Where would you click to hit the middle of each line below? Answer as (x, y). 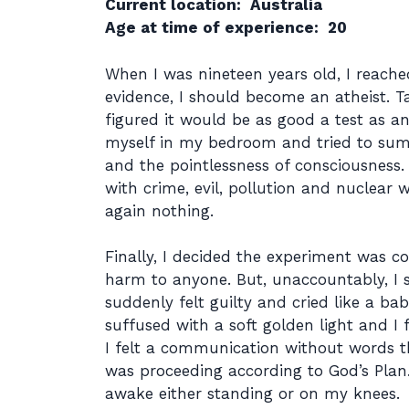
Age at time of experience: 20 (225, 27)
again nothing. (159, 210)
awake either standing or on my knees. (252, 393)
